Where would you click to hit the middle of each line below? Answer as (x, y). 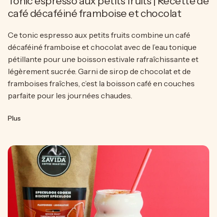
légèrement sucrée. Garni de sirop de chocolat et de (99, 71)
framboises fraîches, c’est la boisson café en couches (101, 84)
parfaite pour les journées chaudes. (70, 96)
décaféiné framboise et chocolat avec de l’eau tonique (102, 47)
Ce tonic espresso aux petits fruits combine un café (99, 35)
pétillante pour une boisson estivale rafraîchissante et (103, 59)
